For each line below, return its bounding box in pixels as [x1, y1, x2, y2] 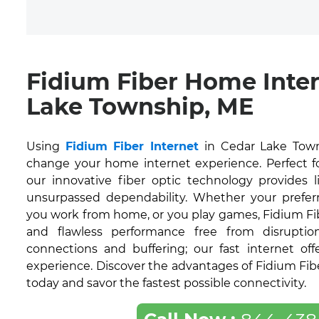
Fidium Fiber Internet [65, 140, 199, 153]
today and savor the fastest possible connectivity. [26, 276, 306, 290]
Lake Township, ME [26, 93, 253, 120]
